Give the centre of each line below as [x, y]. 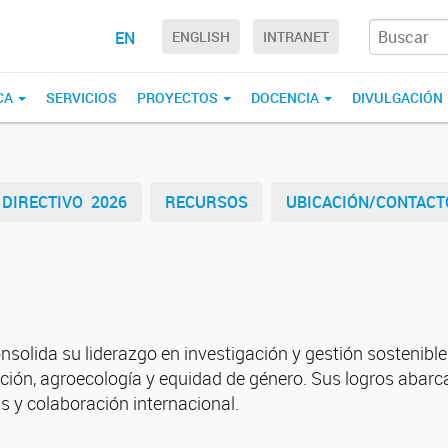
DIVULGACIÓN [399, 97]
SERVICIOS [81, 97]
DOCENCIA [286, 97]
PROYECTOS [179, 97]
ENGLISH [201, 37]
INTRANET [296, 37]
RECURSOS [206, 202]
